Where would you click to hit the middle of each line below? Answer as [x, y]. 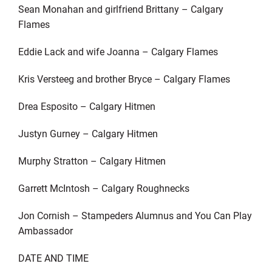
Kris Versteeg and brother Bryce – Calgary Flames [124, 78]
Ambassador [45, 230]
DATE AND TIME [53, 257]
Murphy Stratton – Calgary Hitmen [92, 160]
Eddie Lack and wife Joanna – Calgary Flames [118, 51]
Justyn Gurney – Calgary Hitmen [88, 133]
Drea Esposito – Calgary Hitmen [87, 106]
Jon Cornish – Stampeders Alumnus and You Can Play [135, 215]
